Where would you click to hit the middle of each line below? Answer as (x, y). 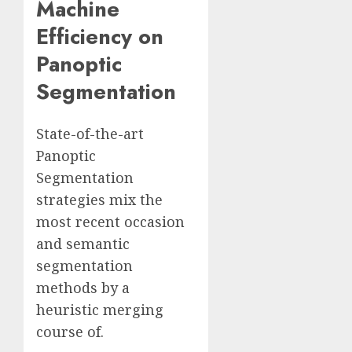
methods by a (83, 288)
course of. (70, 332)
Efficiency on (100, 36)
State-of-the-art (90, 134)
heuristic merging (100, 310)
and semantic (83, 244)
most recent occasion (110, 222)
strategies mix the (99, 200)
